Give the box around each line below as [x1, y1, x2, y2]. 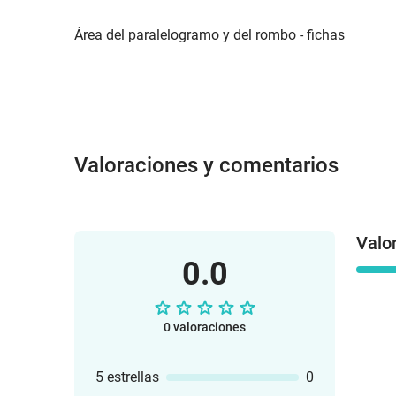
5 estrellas [95, 369, 159, 385]
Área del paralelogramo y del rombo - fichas [74, 27, 345, 43]
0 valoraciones [164, 320, 246, 334]
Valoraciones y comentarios [74, 153, 339, 178]
